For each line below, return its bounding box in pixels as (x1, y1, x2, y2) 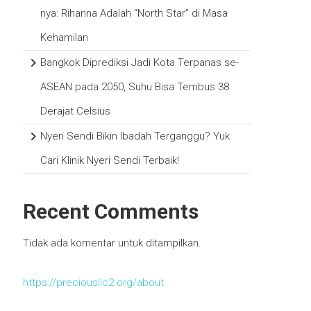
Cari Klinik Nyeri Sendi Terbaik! (40, 154, 180, 167)
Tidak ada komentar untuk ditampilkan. (23, 237, 202, 249)
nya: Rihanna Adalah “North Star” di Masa (40, 7, 228, 19)
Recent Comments (23, 199, 199, 224)
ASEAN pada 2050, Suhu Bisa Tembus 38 (40, 81, 230, 93)
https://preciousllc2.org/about (23, 276, 165, 289)
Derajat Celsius (40, 105, 111, 117)
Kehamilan (40, 31, 89, 44)
